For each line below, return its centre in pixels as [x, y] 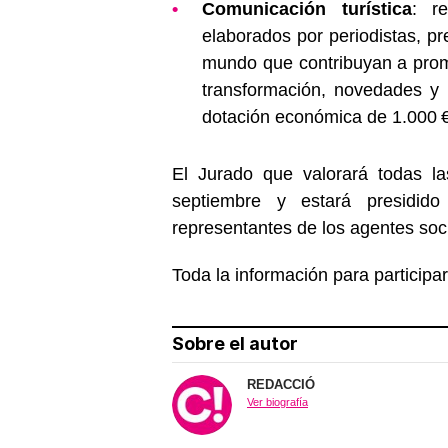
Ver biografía [277, 401]
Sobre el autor [235, 343]
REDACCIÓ [281, 384]
